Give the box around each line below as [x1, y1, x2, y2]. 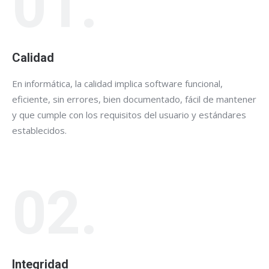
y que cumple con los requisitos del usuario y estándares [12, 108, 246, 121]
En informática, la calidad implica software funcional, [12, 77, 223, 89]
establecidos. [12, 124, 67, 136]
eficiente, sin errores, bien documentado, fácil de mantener [12, 92, 256, 105]
